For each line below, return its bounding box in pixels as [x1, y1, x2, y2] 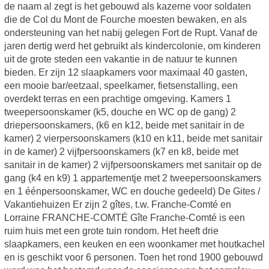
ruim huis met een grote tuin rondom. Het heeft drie [4, 226, 219, 237]
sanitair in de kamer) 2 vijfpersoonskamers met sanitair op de [4, 160, 262, 171]
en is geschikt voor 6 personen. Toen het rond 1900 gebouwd [4, 252, 263, 263]
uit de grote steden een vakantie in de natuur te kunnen [4, 54, 237, 65]
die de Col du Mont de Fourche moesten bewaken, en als [4, 14, 247, 25]
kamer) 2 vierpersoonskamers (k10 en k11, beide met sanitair [4, 133, 262, 144]
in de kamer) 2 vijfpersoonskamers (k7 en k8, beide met [4, 147, 238, 157]
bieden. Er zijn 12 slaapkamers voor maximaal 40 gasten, [4, 67, 247, 78]
